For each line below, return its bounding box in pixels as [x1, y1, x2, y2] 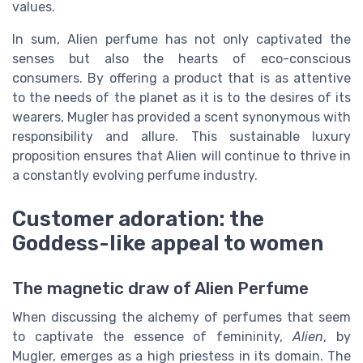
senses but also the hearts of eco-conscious [12, 51, 351, 67]
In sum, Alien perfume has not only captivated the [12, 32, 351, 48]
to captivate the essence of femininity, [12, 329, 293, 345]
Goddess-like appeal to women [12, 231, 323, 256]
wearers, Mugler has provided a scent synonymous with [12, 109, 351, 126]
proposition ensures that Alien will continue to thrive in [12, 148, 351, 164]
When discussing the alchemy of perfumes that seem [12, 310, 351, 326]
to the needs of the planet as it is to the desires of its [12, 90, 351, 106]
